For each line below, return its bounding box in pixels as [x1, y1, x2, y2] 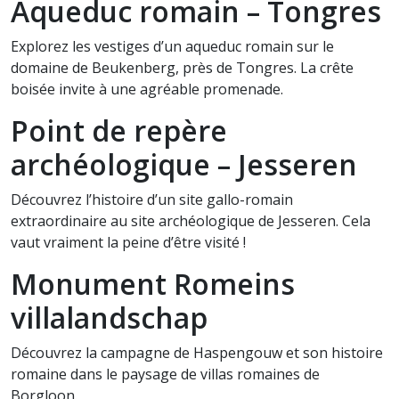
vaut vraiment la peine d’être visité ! [11, 232, 246, 252]
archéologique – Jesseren [11, 145, 357, 183]
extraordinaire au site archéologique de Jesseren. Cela [11, 211, 370, 231]
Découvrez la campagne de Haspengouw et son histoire [11, 343, 383, 362]
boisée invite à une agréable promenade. [11, 79, 283, 99]
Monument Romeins [11, 265, 295, 303]
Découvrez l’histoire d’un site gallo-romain [11, 190, 293, 209]
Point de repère [11, 111, 227, 150]
